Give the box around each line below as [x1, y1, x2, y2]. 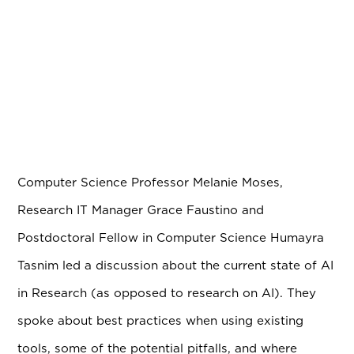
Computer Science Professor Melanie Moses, [17, 175, 284, 190]
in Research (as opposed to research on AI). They [17, 285, 317, 301]
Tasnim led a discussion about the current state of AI [17, 258, 334, 273]
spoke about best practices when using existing [17, 313, 304, 329]
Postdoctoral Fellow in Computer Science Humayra [17, 230, 325, 246]
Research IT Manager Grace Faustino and [17, 202, 265, 218]
